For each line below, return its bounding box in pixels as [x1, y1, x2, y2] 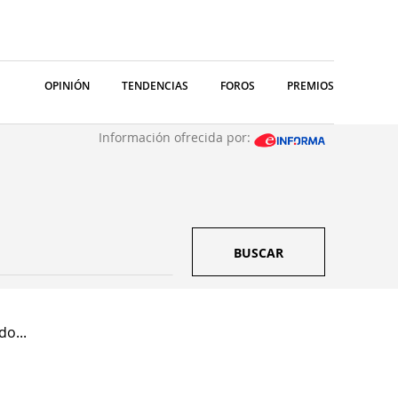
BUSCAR [234, 244, 283, 261]
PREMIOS [287, 78, 334, 93]
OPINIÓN [44, 78, 90, 93]
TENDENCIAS [122, 78, 188, 93]
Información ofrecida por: [99, 129, 254, 146]
